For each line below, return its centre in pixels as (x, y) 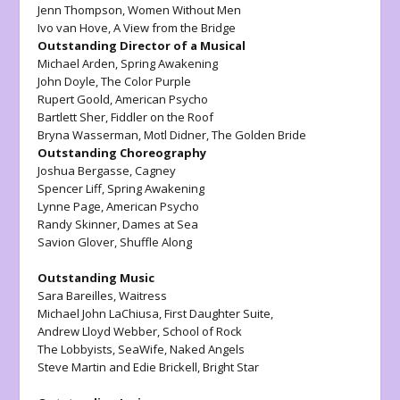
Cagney (156, 170)
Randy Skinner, (80, 224)
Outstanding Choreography (122, 152)
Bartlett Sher (72, 117)
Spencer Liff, (73, 188)
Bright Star (231, 367)
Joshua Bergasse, (87, 170)
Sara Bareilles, (79, 295)
